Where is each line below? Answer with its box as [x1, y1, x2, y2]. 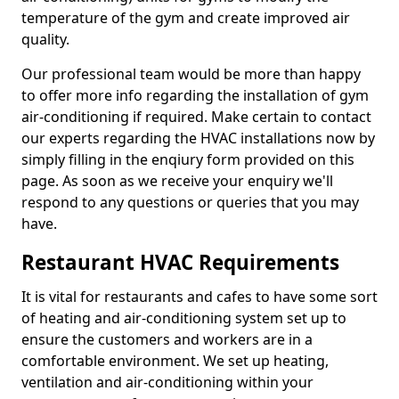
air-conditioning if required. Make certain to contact [21, 107, 371, 126]
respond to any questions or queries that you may [21, 192, 359, 212]
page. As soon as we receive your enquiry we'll [21, 171, 333, 191]
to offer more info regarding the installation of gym [21, 85, 369, 105]
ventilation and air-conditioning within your [21, 372, 313, 392]
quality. [21, 29, 73, 49]
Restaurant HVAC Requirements [21, 248, 339, 276]
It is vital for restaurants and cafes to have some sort [21, 287, 378, 306]
